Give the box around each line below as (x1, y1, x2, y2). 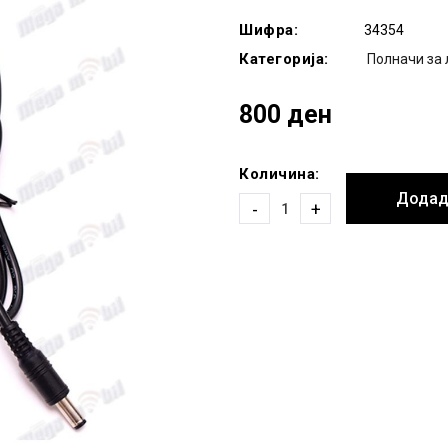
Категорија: (239, 50, 329, 68)
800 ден (239, 100, 332, 129)
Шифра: (239, 21, 298, 39)
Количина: (239, 165, 320, 183)
